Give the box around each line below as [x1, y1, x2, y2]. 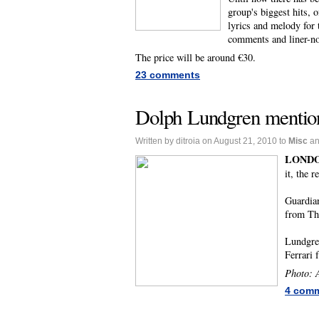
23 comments [135, 69, 200, 81]
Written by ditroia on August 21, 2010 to [135, 136, 288, 147]
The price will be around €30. [135, 51, 256, 65]
